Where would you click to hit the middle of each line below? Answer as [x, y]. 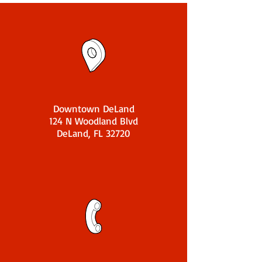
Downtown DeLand [94, 108]
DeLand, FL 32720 [94, 133]
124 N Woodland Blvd [94, 120]
